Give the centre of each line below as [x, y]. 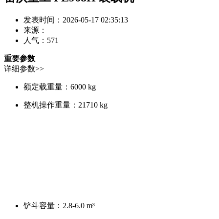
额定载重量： [47, 87]
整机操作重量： [51, 105]
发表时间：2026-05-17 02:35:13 [76, 20]
